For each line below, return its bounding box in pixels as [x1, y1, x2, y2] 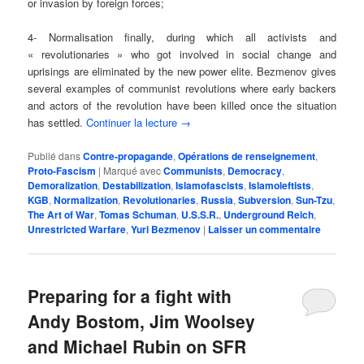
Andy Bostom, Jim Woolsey [28, 308, 256, 333]
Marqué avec [103, 162, 162, 177]
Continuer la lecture [86, 115, 181, 131]
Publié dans [28, 148, 81, 162]
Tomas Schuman [99, 206, 177, 222]
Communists [163, 162, 223, 178]
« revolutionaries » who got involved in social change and [28, 46, 336, 63]
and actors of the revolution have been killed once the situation [28, 97, 336, 114]
